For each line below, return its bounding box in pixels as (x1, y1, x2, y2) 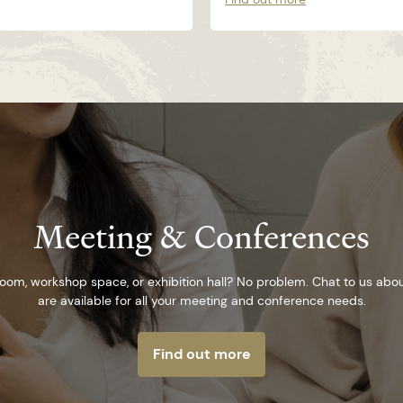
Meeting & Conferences (33, 213, 370, 261)
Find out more (152, 344, 251, 363)
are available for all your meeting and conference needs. (37, 291, 366, 309)
